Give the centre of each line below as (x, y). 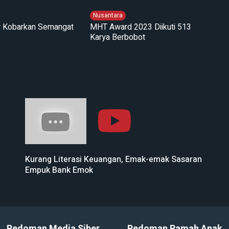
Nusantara (108, 15)
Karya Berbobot (117, 37)
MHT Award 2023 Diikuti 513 (140, 27)
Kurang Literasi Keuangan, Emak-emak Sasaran (113, 159)
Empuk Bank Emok (59, 170)
